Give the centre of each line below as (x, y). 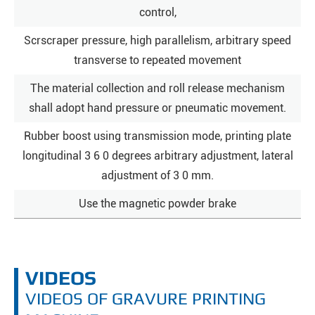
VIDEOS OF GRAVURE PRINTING (146, 298)
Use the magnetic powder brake (157, 203)
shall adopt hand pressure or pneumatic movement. (157, 108)
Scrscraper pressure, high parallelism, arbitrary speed (157, 40)
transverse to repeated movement (157, 60)
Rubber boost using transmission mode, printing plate (157, 136)
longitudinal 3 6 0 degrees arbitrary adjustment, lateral (157, 155)
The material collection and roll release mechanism (157, 88)
